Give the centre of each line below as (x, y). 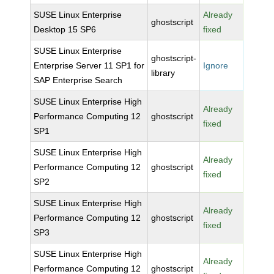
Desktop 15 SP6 (65, 29)
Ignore (216, 65)
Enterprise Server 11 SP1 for (89, 65)
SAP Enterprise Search (78, 80)
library (163, 73)
